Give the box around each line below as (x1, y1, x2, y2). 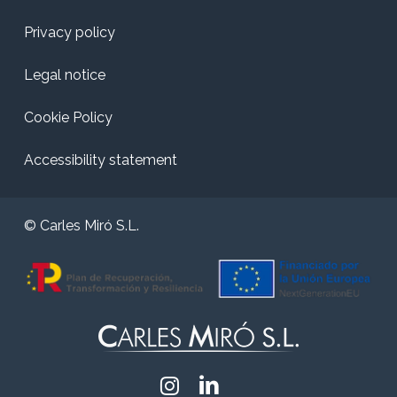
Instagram (168, 375, 236, 393)
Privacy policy (24, 23, 116, 41)
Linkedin (207, 375, 262, 393)
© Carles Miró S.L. (24, 216, 140, 234)
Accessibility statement (24, 151, 178, 168)
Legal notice (24, 66, 106, 83)
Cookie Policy (24, 108, 113, 126)
